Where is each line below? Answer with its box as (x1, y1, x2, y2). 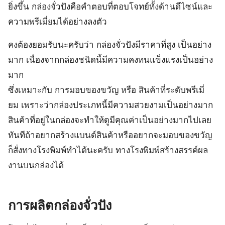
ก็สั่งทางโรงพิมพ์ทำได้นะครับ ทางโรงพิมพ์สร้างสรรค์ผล (8, 145, 208, 155)
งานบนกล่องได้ (8, 160, 64, 170)
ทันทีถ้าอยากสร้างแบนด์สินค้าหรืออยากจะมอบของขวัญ (8, 130, 212, 140)
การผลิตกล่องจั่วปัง (8, 197, 111, 213)
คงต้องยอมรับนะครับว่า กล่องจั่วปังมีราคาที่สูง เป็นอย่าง (8, 40, 211, 50)
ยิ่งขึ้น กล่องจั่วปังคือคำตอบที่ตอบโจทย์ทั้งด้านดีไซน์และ (8, 2, 212, 12)
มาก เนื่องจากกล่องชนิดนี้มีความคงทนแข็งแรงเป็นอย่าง (8, 55, 213, 65)
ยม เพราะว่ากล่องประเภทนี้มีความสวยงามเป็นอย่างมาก (8, 100, 213, 110)
